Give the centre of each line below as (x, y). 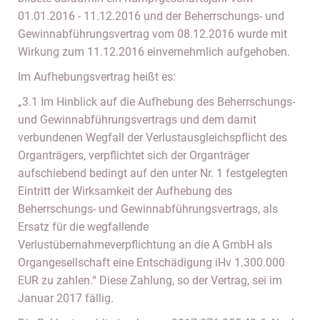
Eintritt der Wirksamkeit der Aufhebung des (125, 191)
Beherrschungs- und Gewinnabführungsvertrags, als (148, 209)
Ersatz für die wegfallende (83, 227)
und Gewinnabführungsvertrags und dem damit (137, 120)
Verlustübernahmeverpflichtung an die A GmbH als (145, 245)
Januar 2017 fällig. (66, 298)
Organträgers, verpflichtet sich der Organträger (134, 155)
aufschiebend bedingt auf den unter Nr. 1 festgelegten (153, 173)
